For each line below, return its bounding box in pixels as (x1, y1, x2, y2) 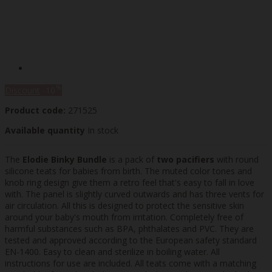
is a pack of (107, 153, 157, 165)
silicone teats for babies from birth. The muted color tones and (5, 165, 252, 177)
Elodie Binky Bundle (22, 153, 107, 165)
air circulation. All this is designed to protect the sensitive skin (5, 199, 244, 211)
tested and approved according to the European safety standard (5, 234, 257, 246)
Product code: (5, 104, 66, 116)
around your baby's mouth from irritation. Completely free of (5, 211, 243, 223)
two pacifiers (157, 153, 214, 165)
